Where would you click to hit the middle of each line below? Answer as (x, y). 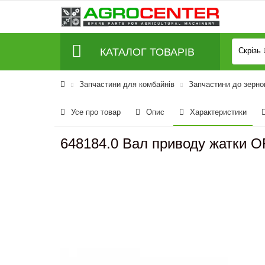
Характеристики (218, 112)
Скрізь (250, 51)
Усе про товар (96, 112)
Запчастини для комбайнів (127, 84)
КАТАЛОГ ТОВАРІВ (147, 52)
